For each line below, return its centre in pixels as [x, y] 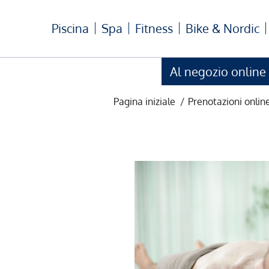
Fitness [154, 28]
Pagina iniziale [144, 101]
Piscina [71, 28]
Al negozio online [218, 71]
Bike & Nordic [223, 28]
